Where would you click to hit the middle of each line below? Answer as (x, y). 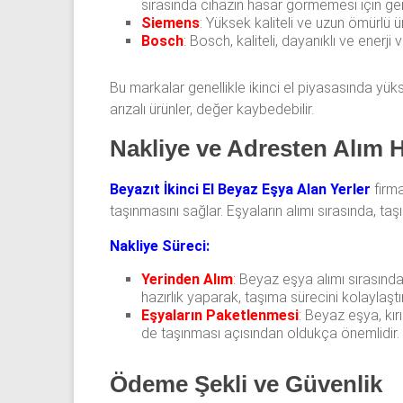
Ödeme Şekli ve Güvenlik (246, 385)
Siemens (170, 23)
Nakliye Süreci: (160, 246)
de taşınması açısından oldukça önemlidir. (270, 334)
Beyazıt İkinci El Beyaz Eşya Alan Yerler (240, 190)
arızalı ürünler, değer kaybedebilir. (212, 110)
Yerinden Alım (187, 280)
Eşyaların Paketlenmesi (220, 316)
